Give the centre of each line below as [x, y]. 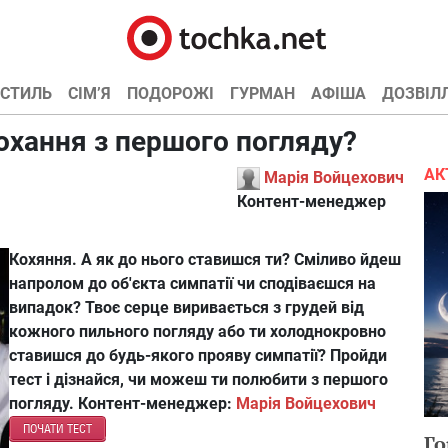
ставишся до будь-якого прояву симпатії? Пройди [198, 356]
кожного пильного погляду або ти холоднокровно [197, 332]
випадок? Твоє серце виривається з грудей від [186, 308]
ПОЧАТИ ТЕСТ [57, 429]
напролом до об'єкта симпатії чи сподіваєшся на [192, 284]
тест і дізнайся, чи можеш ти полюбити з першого [198, 380]
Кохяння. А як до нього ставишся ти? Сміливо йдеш [205, 260]
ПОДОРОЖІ [170, 93]
